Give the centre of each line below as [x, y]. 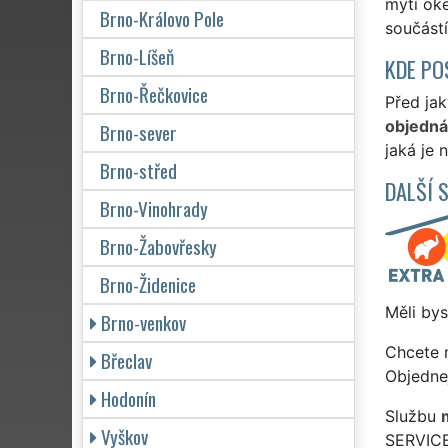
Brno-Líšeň [137, 56]
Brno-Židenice [148, 284]
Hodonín [128, 398]
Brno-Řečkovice [154, 94]
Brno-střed [138, 170]
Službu [412, 415]
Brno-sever [138, 132]
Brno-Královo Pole [162, 18]
